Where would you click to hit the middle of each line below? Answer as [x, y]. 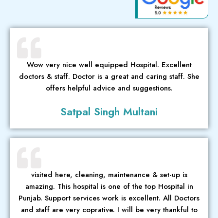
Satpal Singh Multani [109, 111]
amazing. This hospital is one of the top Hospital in [109, 186]
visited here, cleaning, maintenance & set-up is [109, 174]
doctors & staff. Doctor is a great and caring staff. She [109, 76]
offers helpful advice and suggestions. [109, 88]
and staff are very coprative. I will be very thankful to [109, 209]
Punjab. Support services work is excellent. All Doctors [109, 198]
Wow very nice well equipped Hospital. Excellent [109, 64]
